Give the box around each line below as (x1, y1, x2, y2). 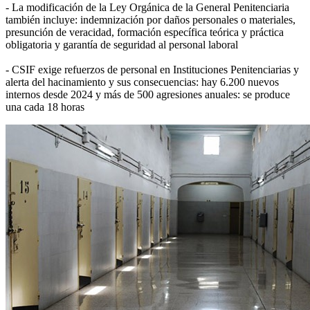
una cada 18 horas (6, 100, 84, 113)
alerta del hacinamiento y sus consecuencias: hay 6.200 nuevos (6, 75, 279, 88)
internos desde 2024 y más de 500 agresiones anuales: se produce (6, 88, 290, 100)
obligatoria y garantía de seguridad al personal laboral (6, 38, 238, 51)
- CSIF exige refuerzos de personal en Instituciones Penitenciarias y (6, 63, 299, 75)
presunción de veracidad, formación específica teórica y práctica (6, 26, 284, 38)
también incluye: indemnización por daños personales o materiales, (6, 13, 295, 26)
